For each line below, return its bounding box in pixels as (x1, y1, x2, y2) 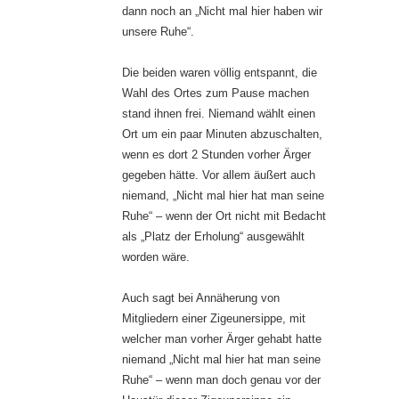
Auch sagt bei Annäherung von (122, 291, 280, 305)
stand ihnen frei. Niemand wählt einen (122, 107, 315, 121)
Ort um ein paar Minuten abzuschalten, (122, 127, 322, 142)
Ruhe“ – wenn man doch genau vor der (122, 373, 321, 387)
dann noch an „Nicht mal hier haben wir (122, 4, 322, 19)
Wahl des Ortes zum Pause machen (122, 86, 309, 101)
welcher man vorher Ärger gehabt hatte (122, 332, 322, 346)
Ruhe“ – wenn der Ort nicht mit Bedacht (122, 209, 326, 224)
